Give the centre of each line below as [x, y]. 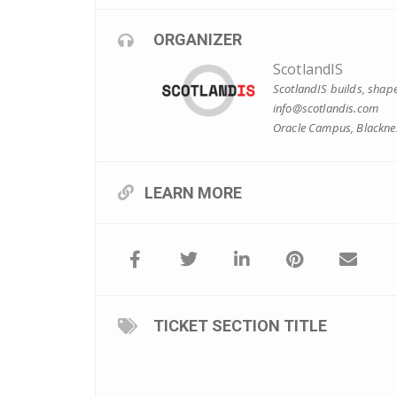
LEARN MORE [193, 192]
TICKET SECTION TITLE [240, 325]
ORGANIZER [198, 39]
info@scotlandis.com [326, 108]
